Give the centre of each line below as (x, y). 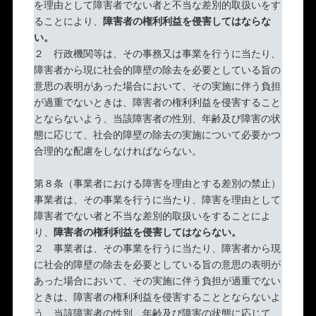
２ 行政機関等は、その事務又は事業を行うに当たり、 (157, 53)
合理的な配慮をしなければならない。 (117, 150)
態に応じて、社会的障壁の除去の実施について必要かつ (157, 134)
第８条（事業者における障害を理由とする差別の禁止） (157, 183)
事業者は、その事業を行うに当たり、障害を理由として (157, 199)
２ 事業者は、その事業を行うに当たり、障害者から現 (157, 248)
